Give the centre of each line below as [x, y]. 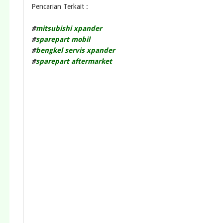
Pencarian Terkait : [60, 6]
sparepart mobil [63, 39]
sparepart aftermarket [74, 61]
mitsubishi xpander [69, 28]
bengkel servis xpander [75, 50]
